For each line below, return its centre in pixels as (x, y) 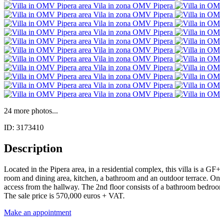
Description (33, 148)
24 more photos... (31, 110)
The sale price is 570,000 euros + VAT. (64, 195)
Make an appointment (38, 212)
